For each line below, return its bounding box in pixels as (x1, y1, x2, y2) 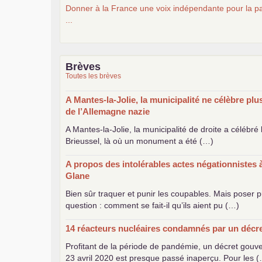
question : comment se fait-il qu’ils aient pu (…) (65, 200, 239, 210)
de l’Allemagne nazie (65, 106, 150, 116)
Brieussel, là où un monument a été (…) (65, 136, 213, 146)
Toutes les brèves (65, 71, 121, 80)
